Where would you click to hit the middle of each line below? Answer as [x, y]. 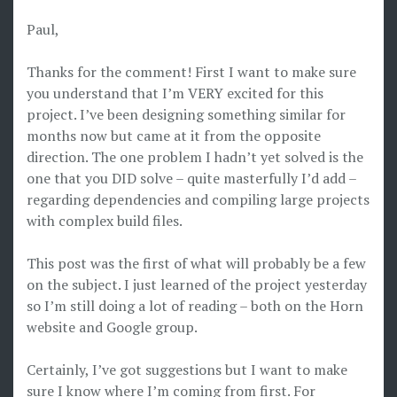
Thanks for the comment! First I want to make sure [191, 72]
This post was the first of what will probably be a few [196, 263]
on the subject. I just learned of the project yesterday [197, 284]
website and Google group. [112, 327]
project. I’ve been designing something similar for [186, 114]
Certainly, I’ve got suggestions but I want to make [187, 370]
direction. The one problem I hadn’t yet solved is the [195, 157]
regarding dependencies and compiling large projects [198, 199]
